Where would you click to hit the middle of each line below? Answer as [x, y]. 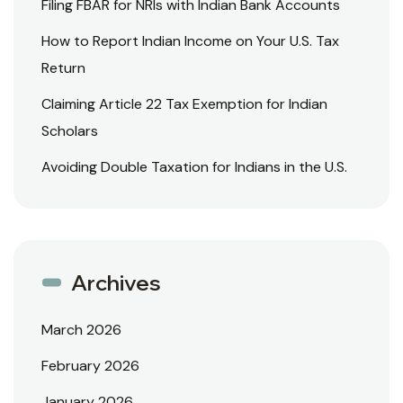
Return [63, 68]
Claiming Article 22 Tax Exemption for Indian [184, 104]
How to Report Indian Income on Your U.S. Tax [190, 41]
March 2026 [81, 330]
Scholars [70, 131]
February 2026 [90, 366]
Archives [116, 283]
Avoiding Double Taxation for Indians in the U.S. [194, 167]
